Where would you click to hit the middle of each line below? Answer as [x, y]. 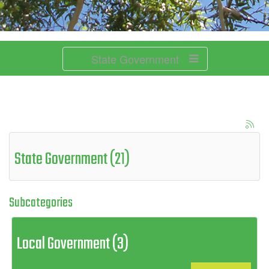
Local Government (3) [73, 244]
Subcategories [41, 203]
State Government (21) [72, 159]
